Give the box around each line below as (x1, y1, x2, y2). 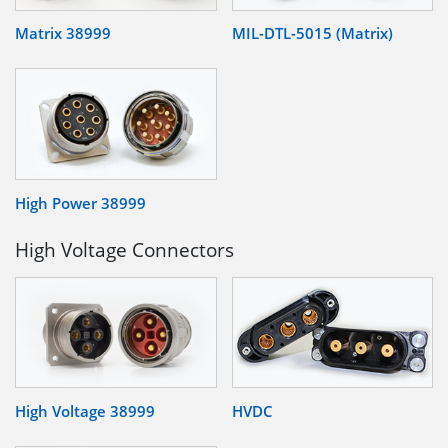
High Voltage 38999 (15, 401, 155, 422)
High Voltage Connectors (15, 235, 234, 263)
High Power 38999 (15, 192, 146, 213)
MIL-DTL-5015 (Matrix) (231, 23, 393, 44)
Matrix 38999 (15, 23, 111, 44)
